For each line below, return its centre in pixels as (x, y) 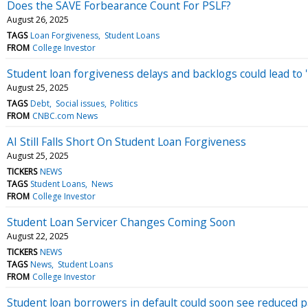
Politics (123, 103)
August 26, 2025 (38, 19)
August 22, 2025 (38, 236)
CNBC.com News (65, 115)
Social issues (80, 103)
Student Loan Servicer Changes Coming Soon (121, 222)
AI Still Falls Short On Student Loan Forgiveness (126, 141)
